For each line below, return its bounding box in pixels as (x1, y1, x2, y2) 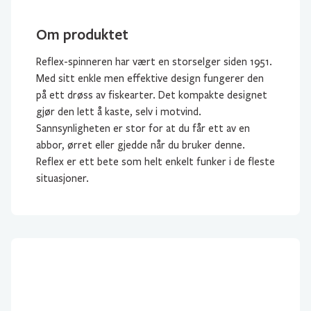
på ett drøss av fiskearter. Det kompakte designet (36, 89, 267, 101)
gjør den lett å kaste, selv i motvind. (36, 106, 201, 118)
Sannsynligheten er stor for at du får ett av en (36, 122, 250, 135)
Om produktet (36, 24, 128, 44)
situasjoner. (36, 172, 89, 185)
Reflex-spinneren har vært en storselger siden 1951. (36, 56, 272, 68)
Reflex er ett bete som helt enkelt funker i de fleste (36, 155, 275, 168)
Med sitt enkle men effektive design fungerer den (36, 72, 264, 85)
